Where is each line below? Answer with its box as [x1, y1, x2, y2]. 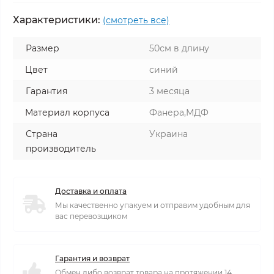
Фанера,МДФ [149, 107, 209, 118]
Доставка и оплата [55, 187, 127, 196]
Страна [26, 128, 57, 139]
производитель [26, 143, 96, 154]
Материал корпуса [25, 107, 109, 118]
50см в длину [149, 43, 209, 54]
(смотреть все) [103, 15, 169, 26]
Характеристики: [13, 14, 100, 26]
